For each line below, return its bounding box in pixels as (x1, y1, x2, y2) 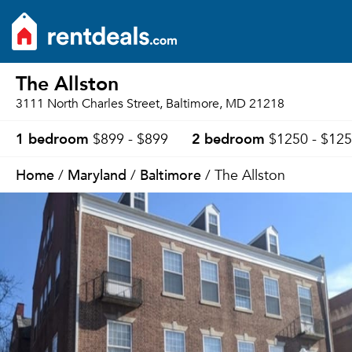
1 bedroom (16, 126, 89, 150)
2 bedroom (192, 126, 265, 150)
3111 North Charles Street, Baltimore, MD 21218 (16, 96, 284, 112)
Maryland (68, 163, 126, 185)
